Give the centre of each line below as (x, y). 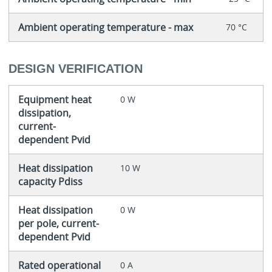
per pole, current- (58, 224)
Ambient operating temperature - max (105, 27)
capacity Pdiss (50, 182)
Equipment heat (55, 100)
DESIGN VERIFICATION (75, 69)
